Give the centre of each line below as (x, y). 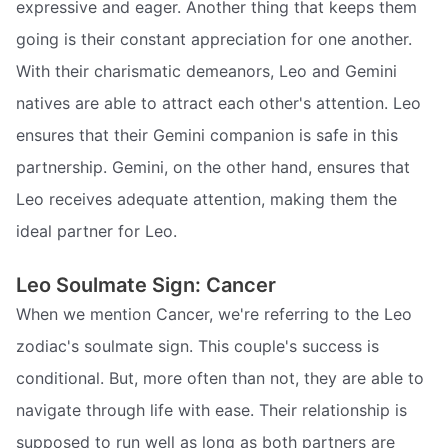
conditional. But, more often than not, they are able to (220, 378)
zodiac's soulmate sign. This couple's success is (197, 346)
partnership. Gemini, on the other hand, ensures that (213, 166)
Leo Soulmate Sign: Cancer (146, 285)
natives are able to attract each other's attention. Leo (218, 102)
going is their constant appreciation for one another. (214, 38)
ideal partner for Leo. (96, 230)
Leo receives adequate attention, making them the (206, 198)
